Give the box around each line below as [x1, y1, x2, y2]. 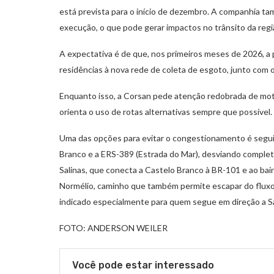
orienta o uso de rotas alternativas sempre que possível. [59, 106, 272, 117]
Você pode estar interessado [72, 259, 214, 271]
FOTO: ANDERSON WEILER [59, 222, 168, 233]
